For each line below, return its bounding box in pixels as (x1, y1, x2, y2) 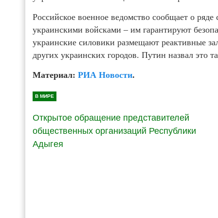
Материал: (33, 70, 78, 80)
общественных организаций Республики (33, 126, 196, 136)
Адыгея (33, 139, 63, 149)
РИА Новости (78, 70, 132, 80)
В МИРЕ (35, 93, 54, 99)
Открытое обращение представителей (33, 112, 189, 123)
